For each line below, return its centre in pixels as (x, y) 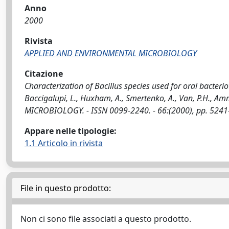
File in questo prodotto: (66, 188)
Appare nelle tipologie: (71, 131)
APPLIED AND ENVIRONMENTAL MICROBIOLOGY (111, 53)
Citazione (44, 74)
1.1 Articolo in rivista (64, 143)
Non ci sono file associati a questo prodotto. (106, 219)
